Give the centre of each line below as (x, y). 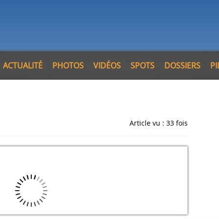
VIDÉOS (107, 66)
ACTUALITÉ (23, 66)
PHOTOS (68, 66)
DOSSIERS (182, 66)
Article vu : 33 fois (159, 123)
